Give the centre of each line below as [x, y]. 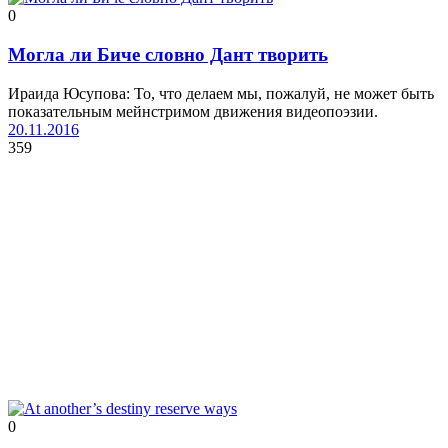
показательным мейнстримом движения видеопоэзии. [193, 111]
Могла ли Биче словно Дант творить [168, 54]
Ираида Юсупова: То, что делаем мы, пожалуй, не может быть [221, 93]
